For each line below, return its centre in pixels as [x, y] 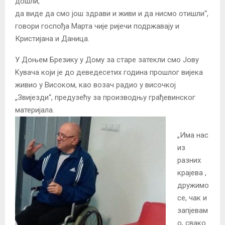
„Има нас [193, 135]
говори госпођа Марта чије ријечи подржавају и [97, 26]
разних [189, 160]
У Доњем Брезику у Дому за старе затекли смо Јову [107, 60]
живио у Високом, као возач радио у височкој [95, 85]
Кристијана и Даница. [52, 38]
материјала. [35, 110]
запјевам [192, 210]
